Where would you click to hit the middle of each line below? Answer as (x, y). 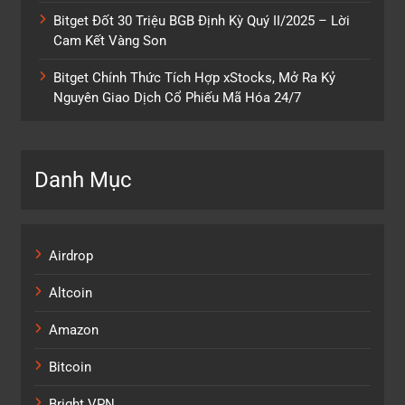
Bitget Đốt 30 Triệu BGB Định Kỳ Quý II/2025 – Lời (202, 20)
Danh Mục (83, 179)
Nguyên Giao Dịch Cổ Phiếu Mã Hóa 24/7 (177, 97)
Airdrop (71, 255)
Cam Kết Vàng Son (110, 40)
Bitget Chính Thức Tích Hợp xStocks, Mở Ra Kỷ (194, 77)
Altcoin (71, 292)
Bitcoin (70, 367)
